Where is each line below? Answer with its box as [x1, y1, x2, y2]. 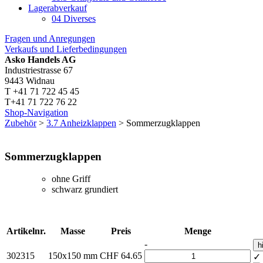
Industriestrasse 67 [5, 65, 73, 75]
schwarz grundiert [52, 184, 118, 195]
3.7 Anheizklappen [46, 118, 116, 128]
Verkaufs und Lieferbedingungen [5, 44, 127, 54]
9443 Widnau [5, 76, 55, 86]
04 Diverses [52, 14, 96, 23]
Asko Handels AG [5, 55, 76, 65]
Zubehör [5, 118, 36, 128]
